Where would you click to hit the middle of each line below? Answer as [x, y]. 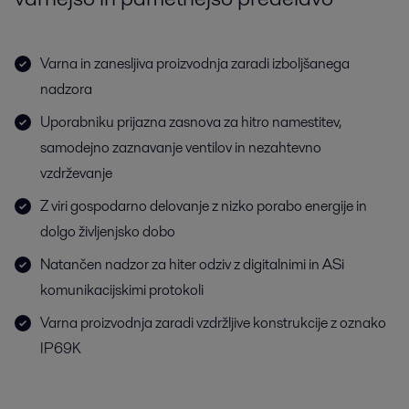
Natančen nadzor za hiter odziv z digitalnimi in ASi [192, 264]
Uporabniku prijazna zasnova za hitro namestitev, [191, 122]
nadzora [66, 89]
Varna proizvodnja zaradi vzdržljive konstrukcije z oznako [213, 323]
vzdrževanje [76, 173]
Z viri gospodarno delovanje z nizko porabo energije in [204, 206]
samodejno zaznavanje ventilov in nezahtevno [181, 147]
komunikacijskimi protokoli [122, 290]
